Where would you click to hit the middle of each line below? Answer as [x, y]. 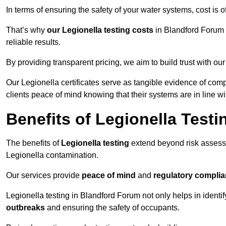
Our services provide [44, 176]
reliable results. [33, 42]
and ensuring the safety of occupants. [112, 208]
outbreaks [25, 208]
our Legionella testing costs [100, 30]
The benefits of [34, 143]
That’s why [26, 30]
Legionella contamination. [52, 155]
